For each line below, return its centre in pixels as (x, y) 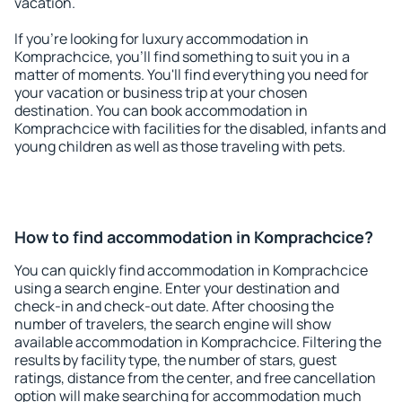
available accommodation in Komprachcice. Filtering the (198, 342)
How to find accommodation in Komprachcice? (194, 237)
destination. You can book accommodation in (161, 110)
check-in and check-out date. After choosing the (174, 306)
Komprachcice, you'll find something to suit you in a (182, 57)
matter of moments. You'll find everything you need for (192, 74)
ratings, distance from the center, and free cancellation (195, 378)
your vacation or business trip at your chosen (161, 92)
